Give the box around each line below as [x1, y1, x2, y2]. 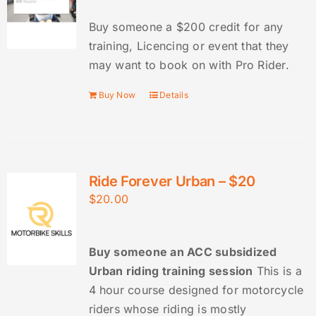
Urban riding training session [88, 264, 253, 279]
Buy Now [98, 90, 136, 101]
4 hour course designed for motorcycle [88, 283, 304, 298]
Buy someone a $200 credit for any [88, 20, 284, 35]
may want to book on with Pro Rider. [88, 58, 289, 73]
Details [159, 90, 188, 101]
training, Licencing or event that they [88, 39, 289, 54]
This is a [253, 264, 302, 279]
